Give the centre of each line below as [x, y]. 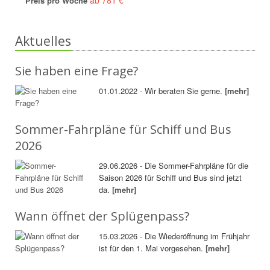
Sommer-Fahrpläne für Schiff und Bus [123, 129]
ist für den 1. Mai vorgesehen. [152, 248]
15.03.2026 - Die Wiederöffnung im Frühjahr [174, 236]
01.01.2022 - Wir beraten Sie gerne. [162, 90]
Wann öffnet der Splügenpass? [102, 216]
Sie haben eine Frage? [77, 71]
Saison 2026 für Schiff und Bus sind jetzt [171, 177]
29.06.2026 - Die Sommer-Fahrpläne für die [174, 165]
